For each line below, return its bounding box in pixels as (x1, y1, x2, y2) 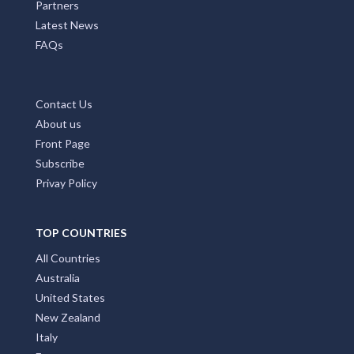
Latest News (36, 18, 99, 32)
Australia (36, 271, 80, 285)
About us (36, 117, 81, 131)
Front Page (36, 137, 90, 151)
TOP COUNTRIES (36, 226, 126, 240)
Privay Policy (36, 176, 97, 190)
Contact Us (36, 97, 92, 111)
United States (36, 291, 105, 305)
